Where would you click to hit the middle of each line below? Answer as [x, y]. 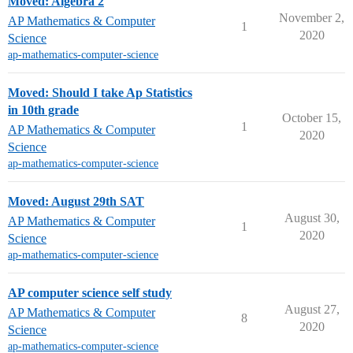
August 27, [312, 309]
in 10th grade [43, 110]
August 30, [312, 218]
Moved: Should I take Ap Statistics [100, 93]
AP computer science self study [90, 293]
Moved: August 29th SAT [76, 201]
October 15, [312, 118]
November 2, [312, 18]
